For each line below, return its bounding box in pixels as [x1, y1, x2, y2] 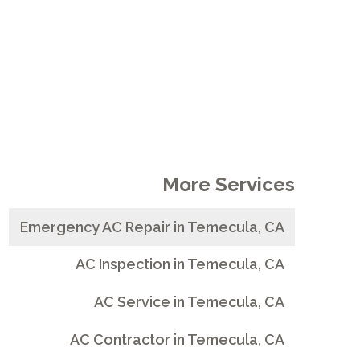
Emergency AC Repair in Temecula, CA [19, 218, 284, 235]
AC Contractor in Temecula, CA [69, 330, 284, 348]
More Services [162, 172, 296, 196]
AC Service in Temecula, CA [93, 293, 284, 311]
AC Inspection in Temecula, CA [75, 256, 284, 273]
